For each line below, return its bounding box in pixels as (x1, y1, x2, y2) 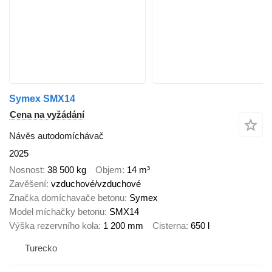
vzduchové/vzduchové (51, 178, 141, 189)
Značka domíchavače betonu (9, 192, 124, 203)
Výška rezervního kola (9, 220, 98, 231)
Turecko (25, 243, 57, 254)
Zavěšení (9, 178, 46, 189)
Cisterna (152, 220, 186, 231)
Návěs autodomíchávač (9, 131, 104, 141)
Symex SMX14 (9, 93, 75, 104)
